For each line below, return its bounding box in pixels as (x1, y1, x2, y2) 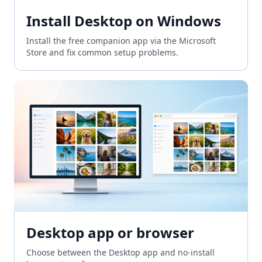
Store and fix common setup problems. (26, 46, 178, 58)
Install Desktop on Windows (26, 11, 221, 30)
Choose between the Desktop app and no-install (26, 246, 215, 258)
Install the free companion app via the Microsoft (26, 35, 216, 46)
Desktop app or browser (26, 222, 194, 242)
